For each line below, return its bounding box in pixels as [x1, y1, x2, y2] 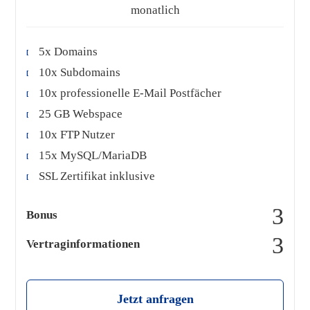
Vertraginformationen [26, 237, 140, 251]
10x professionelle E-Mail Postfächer [39, 86, 222, 100]
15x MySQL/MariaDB [39, 149, 147, 163]
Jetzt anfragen [116, 292, 194, 307]
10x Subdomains [39, 66, 121, 80]
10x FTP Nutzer [39, 128, 116, 142]
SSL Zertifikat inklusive [39, 170, 156, 183]
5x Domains [39, 45, 98, 59]
